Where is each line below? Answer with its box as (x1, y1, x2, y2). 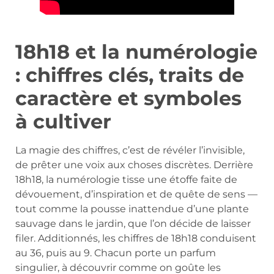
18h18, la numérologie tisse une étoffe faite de (15, 173, 237, 185)
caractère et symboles (15, 86, 242, 110)
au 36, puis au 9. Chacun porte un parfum (15, 246, 216, 259)
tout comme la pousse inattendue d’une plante (15, 202, 249, 215)
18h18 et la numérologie (15, 39, 257, 64)
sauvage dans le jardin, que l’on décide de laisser (15, 217, 251, 229)
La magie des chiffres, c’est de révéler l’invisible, (15, 144, 245, 156)
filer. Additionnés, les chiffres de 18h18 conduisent (15, 232, 256, 244)
